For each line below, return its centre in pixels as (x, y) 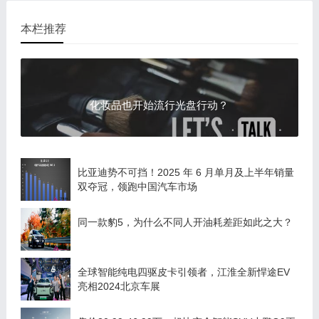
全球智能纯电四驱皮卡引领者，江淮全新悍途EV (183, 272)
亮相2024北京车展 (119, 287)
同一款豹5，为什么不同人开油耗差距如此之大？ (185, 223)
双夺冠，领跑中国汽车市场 (137, 187)
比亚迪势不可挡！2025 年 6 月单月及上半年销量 (185, 173)
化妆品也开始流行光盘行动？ (159, 105)
